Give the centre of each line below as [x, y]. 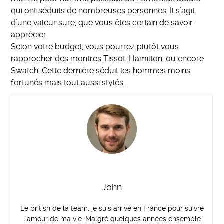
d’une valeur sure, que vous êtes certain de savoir [102, 22]
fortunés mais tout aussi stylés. [68, 82]
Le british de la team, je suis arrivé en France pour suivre [112, 209]
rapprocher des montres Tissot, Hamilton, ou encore [108, 58]
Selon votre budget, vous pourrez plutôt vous [95, 46]
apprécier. [29, 34]
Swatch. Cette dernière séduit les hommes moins [101, 70]
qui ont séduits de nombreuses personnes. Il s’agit [103, 10]
